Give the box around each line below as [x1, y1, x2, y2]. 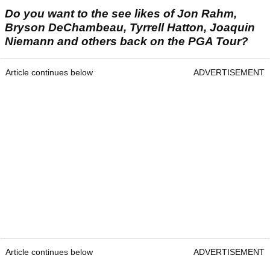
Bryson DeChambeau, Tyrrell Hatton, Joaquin [5, 21, 255, 34]
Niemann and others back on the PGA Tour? [5, 35, 248, 48]
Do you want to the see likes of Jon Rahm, [5, 7, 237, 20]
